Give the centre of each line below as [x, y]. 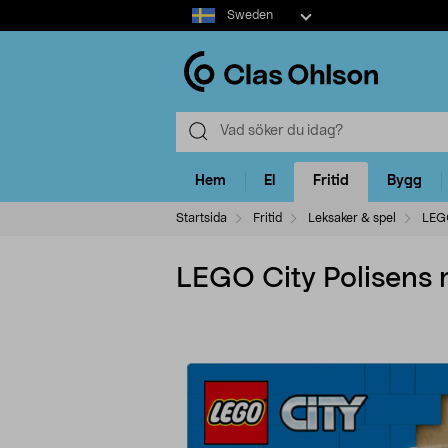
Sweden [249, 15]
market [198, 29]
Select [195, 9]
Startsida [201, 217]
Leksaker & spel [352, 217]
